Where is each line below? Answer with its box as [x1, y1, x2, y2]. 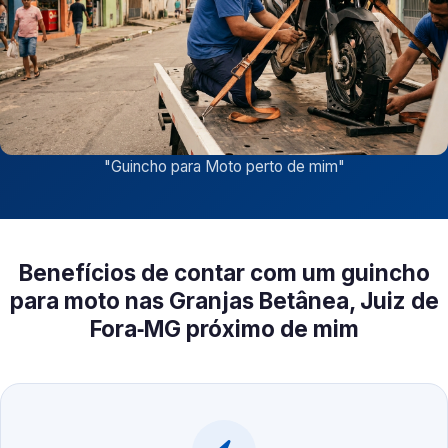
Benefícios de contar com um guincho [18, 259, 430, 287]
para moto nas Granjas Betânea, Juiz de [9, 287, 439, 315]
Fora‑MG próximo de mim [89, 315, 359, 343]
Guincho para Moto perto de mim [110, 157, 338, 177]
